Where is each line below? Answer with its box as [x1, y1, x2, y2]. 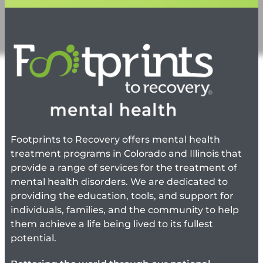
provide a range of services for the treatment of [11, 162, 237, 174]
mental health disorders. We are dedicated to [11, 176, 228, 188]
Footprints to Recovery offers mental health [11, 134, 220, 146]
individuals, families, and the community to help [11, 204, 239, 216]
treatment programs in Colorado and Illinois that [11, 148, 242, 160]
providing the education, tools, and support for [11, 190, 234, 202]
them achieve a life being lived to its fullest [11, 218, 213, 230]
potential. [11, 232, 56, 244]
